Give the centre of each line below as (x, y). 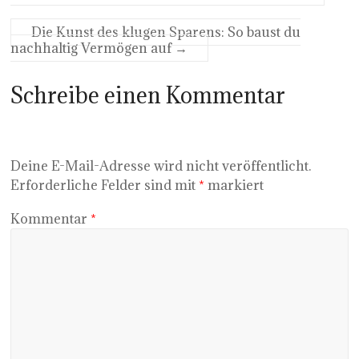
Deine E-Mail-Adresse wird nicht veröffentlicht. (161, 166)
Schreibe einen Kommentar (148, 95)
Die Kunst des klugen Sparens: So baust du (166, 32)
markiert (234, 186)
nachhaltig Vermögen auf (93, 48)
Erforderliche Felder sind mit (105, 186)
